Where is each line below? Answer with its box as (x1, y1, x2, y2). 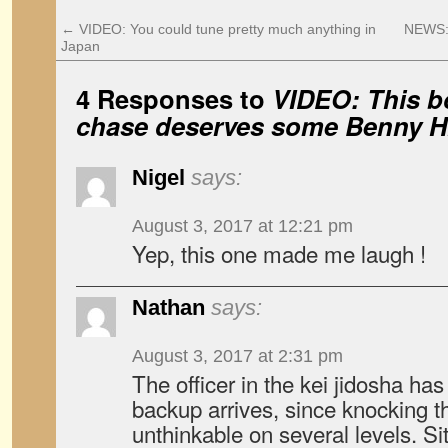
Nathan (132, 295, 205, 320)
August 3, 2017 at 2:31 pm (132, 346, 343, 366)
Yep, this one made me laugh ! (132, 237, 426, 269)
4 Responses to (76, 80, 272, 117)
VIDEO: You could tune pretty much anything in (75, 21, 376, 37)
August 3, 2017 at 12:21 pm (132, 216, 353, 236)
